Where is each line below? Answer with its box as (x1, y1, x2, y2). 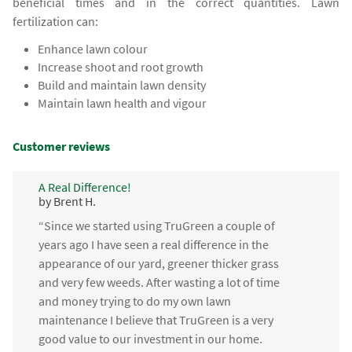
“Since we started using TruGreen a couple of (38, 218, 275, 234)
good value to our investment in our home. (38, 331, 262, 347)
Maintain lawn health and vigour (38, 95, 207, 112)
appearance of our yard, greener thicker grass (38, 255, 279, 272)
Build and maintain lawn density (38, 77, 207, 93)
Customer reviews (13, 137, 111, 154)
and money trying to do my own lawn (38, 293, 231, 310)
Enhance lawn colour (38, 41, 148, 57)
